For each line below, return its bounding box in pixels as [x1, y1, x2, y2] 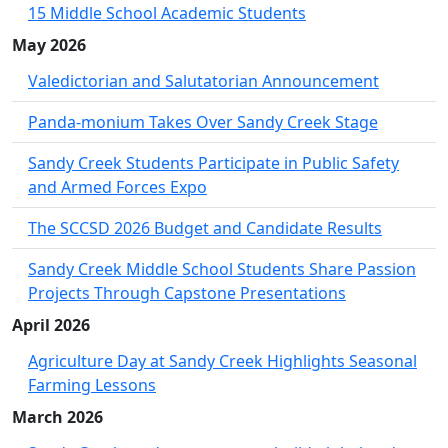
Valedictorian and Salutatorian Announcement [28, 70, 379, 93]
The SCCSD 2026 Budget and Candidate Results [28, 217, 382, 240]
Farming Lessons [28, 374, 156, 397]
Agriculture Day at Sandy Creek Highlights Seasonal [28, 350, 417, 373]
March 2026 [12, 406, 103, 429]
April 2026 [12, 314, 90, 337]
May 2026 [12, 34, 86, 57]
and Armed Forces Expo [28, 176, 207, 199]
